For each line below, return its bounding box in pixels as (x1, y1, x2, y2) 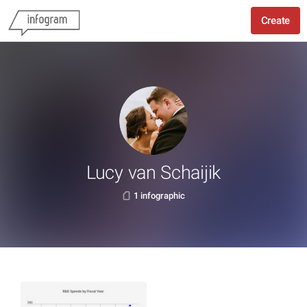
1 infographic (134, 191, 185, 201)
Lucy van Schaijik (86, 162, 221, 184)
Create (260, 14, 290, 27)
